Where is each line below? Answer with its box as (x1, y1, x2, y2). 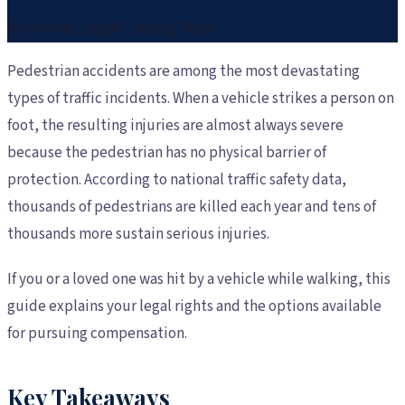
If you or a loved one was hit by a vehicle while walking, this (7, 268, 391, 290)
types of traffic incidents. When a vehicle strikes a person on (7, 87, 394, 109)
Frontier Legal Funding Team (26, 17, 215, 40)
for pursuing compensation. (7, 322, 187, 344)
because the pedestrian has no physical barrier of (7, 141, 326, 164)
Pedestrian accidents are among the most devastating (7, 60, 360, 82)
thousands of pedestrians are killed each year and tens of (7, 195, 376, 218)
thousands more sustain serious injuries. (7, 222, 269, 245)
